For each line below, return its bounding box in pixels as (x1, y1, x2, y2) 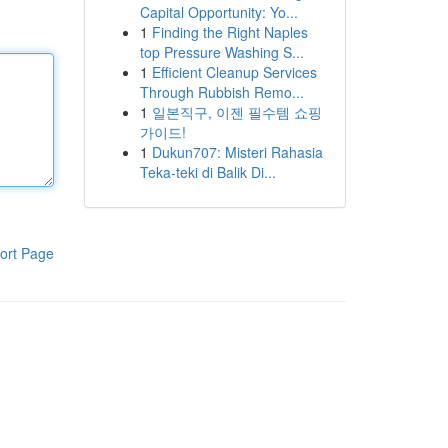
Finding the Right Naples (151, 22, 308, 42)
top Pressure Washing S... (139, 42, 304, 62)
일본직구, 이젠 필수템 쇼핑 (151, 102, 322, 122)
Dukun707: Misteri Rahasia (151, 142, 323, 162)
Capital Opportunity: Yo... (139, 2, 298, 22)
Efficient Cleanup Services (151, 62, 317, 82)
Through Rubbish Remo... (139, 82, 304, 102)
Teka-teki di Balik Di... (139, 162, 276, 182)
